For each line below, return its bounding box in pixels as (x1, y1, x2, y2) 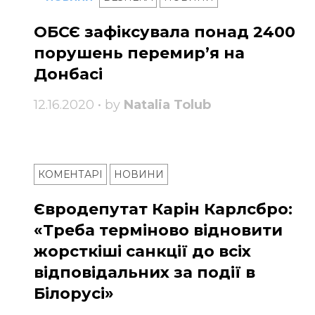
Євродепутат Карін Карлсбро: (34, 200, 292, 219)
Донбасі (34, 65, 103, 84)
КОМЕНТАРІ (38, 168, 103, 181)
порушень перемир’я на (34, 44, 245, 63)
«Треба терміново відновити (34, 221, 283, 240)
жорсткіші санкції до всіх (34, 242, 251, 262)
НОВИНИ (114, 168, 164, 181)
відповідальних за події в (34, 263, 255, 283)
